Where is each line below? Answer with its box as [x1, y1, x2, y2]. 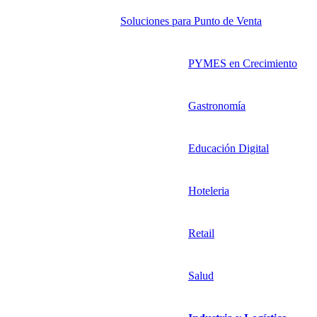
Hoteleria [188, 185, 229, 197]
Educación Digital [188, 142, 269, 155]
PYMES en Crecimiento [188, 57, 297, 70]
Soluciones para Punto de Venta [120, 15, 262, 28]
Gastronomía [188, 100, 246, 113]
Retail [188, 227, 214, 240]
